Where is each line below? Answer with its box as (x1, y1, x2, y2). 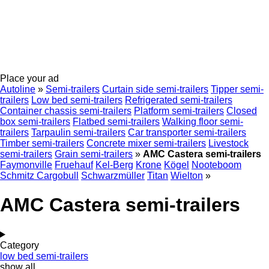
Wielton (171, 171, 203, 181)
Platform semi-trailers (134, 106, 224, 116)
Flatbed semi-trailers (73, 116, 160, 127)
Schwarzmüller (81, 171, 145, 181)
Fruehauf (55, 160, 93, 170)
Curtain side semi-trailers (102, 84, 208, 94)
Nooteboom (192, 160, 241, 170)
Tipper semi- (211, 84, 264, 94)
